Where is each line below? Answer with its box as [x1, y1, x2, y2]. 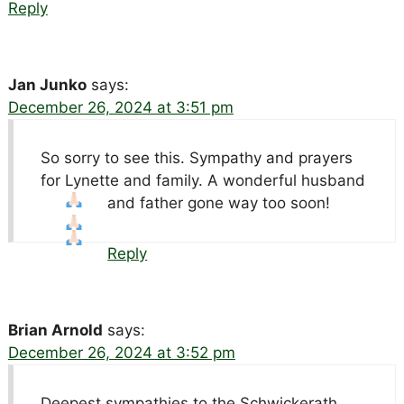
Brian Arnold [7, 321, 103, 340]
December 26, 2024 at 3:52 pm [7, 344, 235, 363]
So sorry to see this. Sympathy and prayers [40, 149, 353, 168]
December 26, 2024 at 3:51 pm [7, 98, 234, 117]
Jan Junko [7, 76, 87, 95]
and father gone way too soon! [107, 194, 331, 213]
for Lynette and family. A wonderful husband [40, 171, 365, 190]
